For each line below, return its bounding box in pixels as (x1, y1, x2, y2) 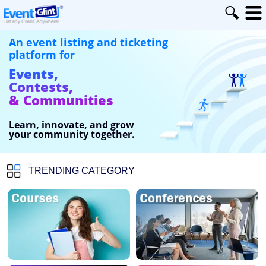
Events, (9, 65, 58, 83)
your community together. (9, 128, 135, 141)
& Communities (9, 91, 113, 109)
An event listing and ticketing (9, 35, 168, 49)
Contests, (9, 78, 73, 96)
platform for (9, 47, 75, 62)
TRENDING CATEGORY (28, 166, 135, 176)
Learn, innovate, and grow (9, 118, 134, 131)
